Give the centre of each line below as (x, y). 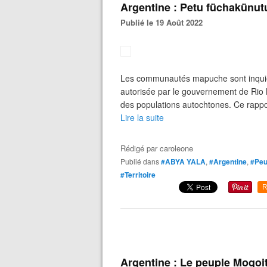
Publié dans (142, 161)
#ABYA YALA (183, 162)
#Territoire (138, 175)
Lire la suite (142, 117)
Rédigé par (140, 148)
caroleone (176, 148)
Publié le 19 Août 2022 (164, 22)
